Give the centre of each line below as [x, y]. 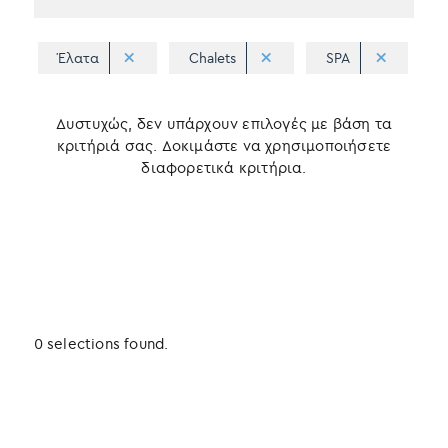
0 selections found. [101, 343]
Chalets [212, 57]
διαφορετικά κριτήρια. [224, 167]
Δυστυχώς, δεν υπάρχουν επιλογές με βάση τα [224, 123]
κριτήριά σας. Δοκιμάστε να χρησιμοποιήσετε [224, 145]
